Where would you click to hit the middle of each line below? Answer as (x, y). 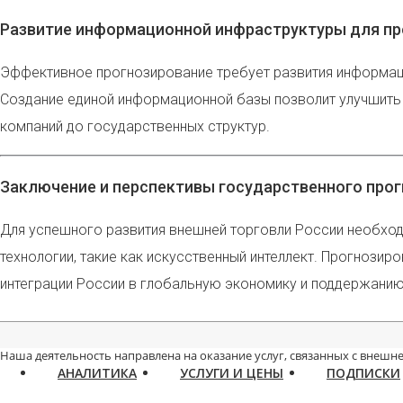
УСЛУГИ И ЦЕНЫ (232, 372)
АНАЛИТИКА (97, 372)
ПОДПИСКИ (363, 372)
